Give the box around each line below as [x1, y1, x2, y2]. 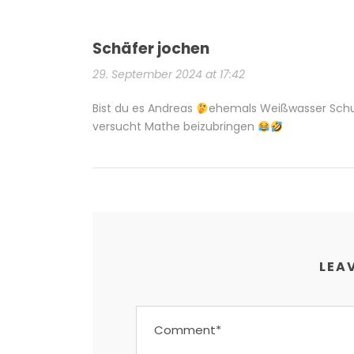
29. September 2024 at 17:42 [92, 66, 245, 83]
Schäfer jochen [92, 38, 209, 60]
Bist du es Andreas [92, 100, 196, 117]
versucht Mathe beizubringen [92, 119, 258, 135]
